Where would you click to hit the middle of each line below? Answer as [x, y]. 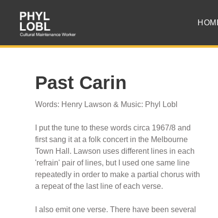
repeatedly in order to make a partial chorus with [118, 175]
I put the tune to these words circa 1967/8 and [113, 128]
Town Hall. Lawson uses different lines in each [115, 151]
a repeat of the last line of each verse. [99, 186]
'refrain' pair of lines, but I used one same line [112, 163]
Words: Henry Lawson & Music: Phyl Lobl [106, 105]
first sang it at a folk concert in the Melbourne [111, 140]
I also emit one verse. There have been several [116, 210]
